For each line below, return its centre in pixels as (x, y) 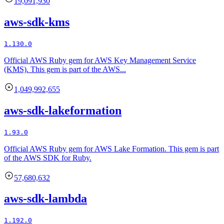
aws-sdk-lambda (45, 199)
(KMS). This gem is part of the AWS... (65, 69)
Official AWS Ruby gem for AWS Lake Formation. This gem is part (111, 148)
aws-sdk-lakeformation (63, 110)
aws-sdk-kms (37, 22)
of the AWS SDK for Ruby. (48, 157)
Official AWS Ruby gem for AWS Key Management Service (100, 60)
